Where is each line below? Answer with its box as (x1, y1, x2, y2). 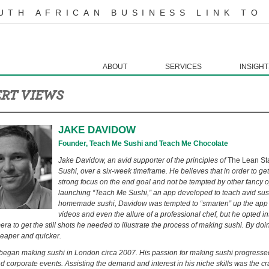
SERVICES (165, 62, 202, 71)
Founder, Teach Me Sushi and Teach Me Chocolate (58, 139, 228, 148)
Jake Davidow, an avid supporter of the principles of (58, 156, 228, 165)
